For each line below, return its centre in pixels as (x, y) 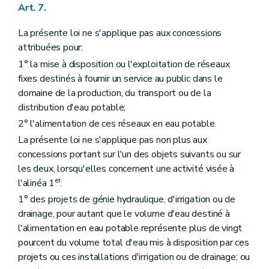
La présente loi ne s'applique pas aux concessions (120, 33)
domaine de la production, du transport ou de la (115, 93)
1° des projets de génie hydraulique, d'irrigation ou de (127, 200)
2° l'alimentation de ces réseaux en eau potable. (117, 123)
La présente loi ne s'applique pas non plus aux (113, 140)
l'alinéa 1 (37, 183)
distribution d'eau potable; (72, 107)
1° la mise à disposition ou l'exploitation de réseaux (124, 64)
